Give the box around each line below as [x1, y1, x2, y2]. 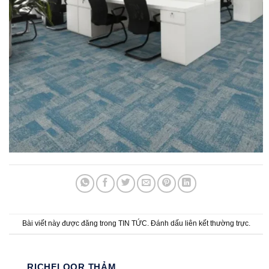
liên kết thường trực [184, 219, 249, 228]
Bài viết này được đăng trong [22, 219, 118, 228]
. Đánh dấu [147, 219, 185, 228]
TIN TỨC [118, 219, 147, 228]
